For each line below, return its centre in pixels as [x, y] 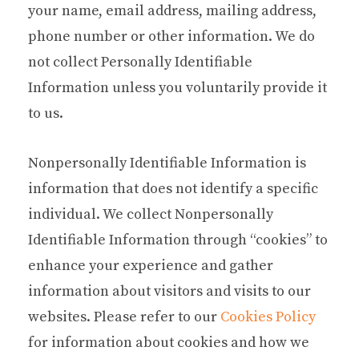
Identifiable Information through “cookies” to [178, 240]
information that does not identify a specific [173, 188]
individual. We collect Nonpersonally [151, 214]
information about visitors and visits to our [169, 291]
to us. [46, 113]
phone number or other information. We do [171, 36]
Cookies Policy [268, 317]
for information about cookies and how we [169, 342]
